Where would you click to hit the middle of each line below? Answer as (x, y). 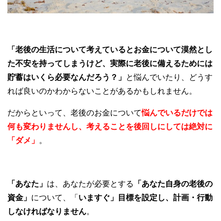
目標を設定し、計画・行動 (165, 198)
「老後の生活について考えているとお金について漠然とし (110, 50)
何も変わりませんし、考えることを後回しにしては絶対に (110, 127)
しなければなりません (47, 212)
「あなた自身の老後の (173, 184)
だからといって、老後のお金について (74, 113)
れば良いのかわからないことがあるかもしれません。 (102, 91)
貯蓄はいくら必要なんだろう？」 (67, 77)
